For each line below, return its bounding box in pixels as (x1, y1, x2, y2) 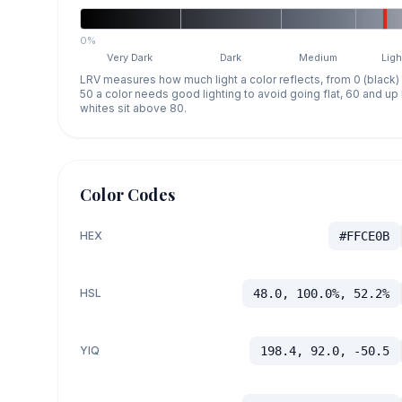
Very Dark (107, 50, 153, 64)
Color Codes (80, 183, 175, 205)
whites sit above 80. (80, 100, 187, 115)
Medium (299, 50, 338, 64)
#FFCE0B (338, 228, 389, 243)
